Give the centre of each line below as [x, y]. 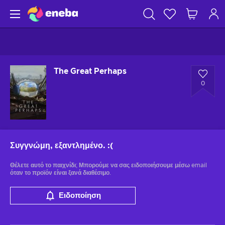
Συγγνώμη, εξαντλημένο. [58, 146]
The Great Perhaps [90, 71]
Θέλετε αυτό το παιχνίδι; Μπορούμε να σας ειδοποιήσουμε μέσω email [108, 165]
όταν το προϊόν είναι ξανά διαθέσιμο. [61, 173]
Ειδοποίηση [80, 196]
